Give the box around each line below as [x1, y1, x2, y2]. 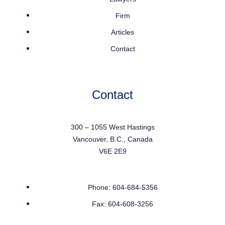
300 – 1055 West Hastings [70, 123, 155, 131]
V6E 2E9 [98, 147, 127, 155]
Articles [111, 28, 134, 36]
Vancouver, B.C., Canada [72, 135, 153, 143]
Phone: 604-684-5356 [87, 183, 158, 191]
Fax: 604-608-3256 [92, 200, 153, 208]
